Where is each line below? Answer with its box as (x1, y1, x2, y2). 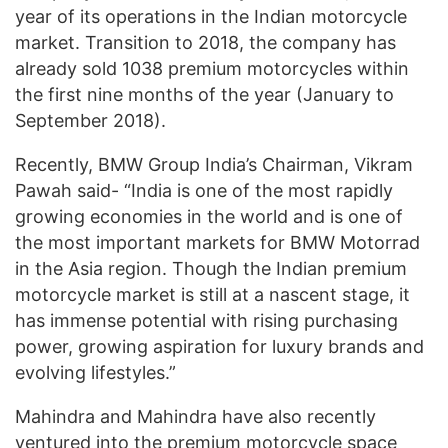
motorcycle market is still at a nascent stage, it (15, 283, 410, 305)
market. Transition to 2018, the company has (15, 31, 396, 53)
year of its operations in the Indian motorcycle (15, 5, 407, 27)
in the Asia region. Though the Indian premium (15, 257, 407, 279)
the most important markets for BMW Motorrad (15, 231, 420, 253)
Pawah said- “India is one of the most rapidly (15, 179, 393, 201)
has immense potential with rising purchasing (15, 309, 398, 331)
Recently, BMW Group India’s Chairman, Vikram (15, 153, 413, 175)
